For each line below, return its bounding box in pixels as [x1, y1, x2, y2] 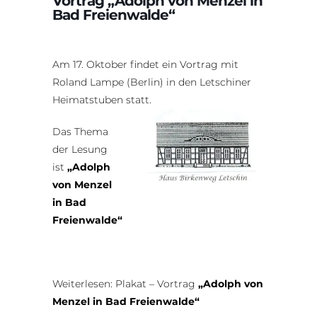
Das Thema [52, 125, 108, 138]
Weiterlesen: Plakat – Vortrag [52, 277, 195, 290]
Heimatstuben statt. [52, 93, 151, 106]
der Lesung [52, 142, 108, 156]
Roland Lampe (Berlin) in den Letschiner [52, 75, 251, 88]
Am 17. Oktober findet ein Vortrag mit [52, 57, 238, 71]
